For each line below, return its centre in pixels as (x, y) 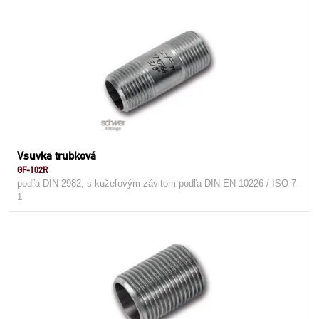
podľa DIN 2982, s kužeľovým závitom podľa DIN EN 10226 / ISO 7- (158, 183)
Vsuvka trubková (57, 156)
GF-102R (32, 170)
